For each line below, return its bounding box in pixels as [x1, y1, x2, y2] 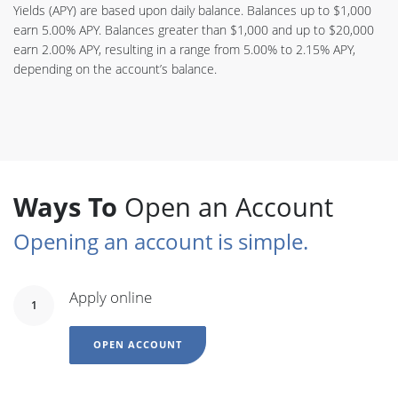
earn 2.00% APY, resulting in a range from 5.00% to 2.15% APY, [13, 40, 355, 58]
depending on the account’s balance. [13, 60, 217, 77]
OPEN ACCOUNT [93, 338, 183, 352]
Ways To [13, 188, 117, 224]
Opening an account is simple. [13, 226, 308, 256]
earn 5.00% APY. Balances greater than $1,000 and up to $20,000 [13, 20, 374, 38]
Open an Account [117, 188, 333, 224]
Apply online [69, 286, 152, 307]
